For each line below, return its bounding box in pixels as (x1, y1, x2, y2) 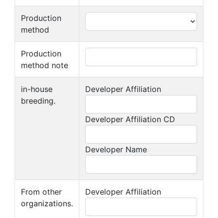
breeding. (21, 96, 55, 106)
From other (21, 187, 62, 197)
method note (21, 60, 68, 70)
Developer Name (85, 145, 147, 154)
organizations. (21, 199, 73, 208)
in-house (21, 84, 53, 94)
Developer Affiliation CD (85, 114, 175, 124)
